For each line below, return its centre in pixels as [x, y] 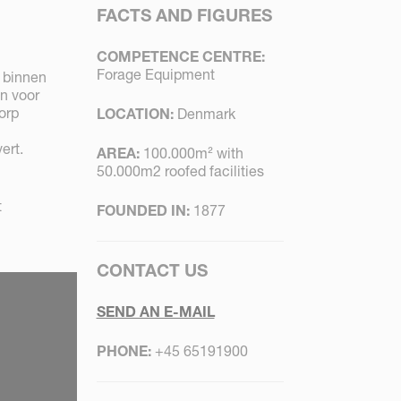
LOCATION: [135, 114]
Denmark [204, 114]
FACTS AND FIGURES [184, 16]
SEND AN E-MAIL [155, 312]
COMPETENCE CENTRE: [180, 57]
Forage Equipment [155, 75]
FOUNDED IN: [143, 211]
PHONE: [124, 351]
